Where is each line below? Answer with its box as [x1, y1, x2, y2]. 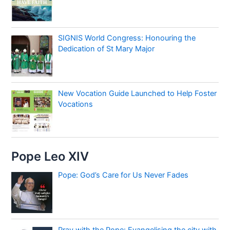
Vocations [58, 99, 93, 109]
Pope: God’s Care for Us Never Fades [58, 170, 189, 180]
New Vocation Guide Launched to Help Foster [58, 88, 217, 98]
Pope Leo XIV [11, 148, 89, 164]
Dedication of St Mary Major [58, 44, 155, 54]
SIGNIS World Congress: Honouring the [58, 33, 196, 43]
